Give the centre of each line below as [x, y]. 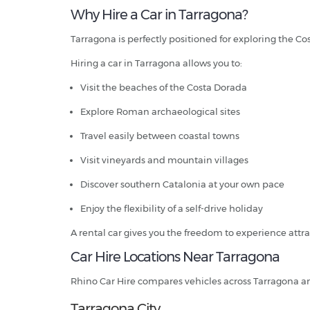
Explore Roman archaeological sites [160, 112]
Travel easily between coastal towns [160, 136]
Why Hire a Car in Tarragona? [159, 15]
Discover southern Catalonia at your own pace [182, 184]
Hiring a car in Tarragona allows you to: [156, 63]
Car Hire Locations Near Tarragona [175, 257]
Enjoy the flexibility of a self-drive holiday [172, 209]
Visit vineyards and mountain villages [164, 160]
